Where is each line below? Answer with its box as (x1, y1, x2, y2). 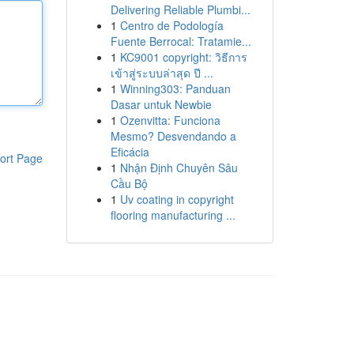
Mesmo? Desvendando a (110, 128, 236, 144)
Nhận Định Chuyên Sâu (119, 160, 238, 175)
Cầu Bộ (110, 175, 148, 191)
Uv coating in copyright (119, 191, 234, 207)
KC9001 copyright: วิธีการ (119, 49, 247, 65)
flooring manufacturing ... (110, 207, 235, 223)
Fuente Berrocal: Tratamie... (110, 33, 251, 49)
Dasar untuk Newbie (110, 96, 212, 112)
